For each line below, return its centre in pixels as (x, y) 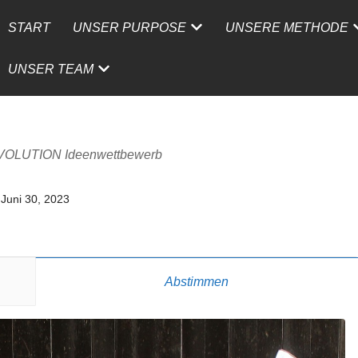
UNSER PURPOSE (129, 28)
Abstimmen (197, 282)
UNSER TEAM (51, 69)
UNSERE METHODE (287, 28)
